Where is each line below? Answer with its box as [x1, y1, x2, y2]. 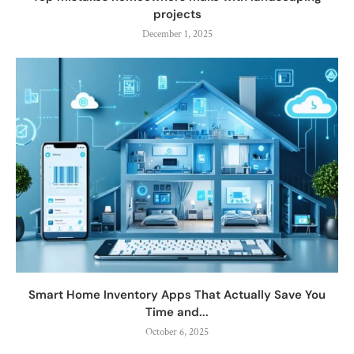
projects [153, 6, 201, 22]
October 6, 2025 [145, 325, 209, 339]
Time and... [145, 303, 209, 320]
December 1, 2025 [141, 27, 213, 41]
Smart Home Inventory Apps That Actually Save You [28, 286, 326, 303]
